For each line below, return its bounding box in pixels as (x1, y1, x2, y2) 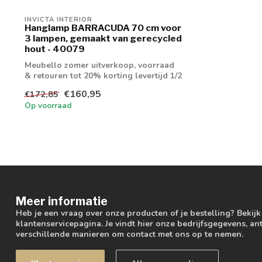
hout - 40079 (25, 43, 85, 54)
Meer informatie (16, 194, 108, 209)
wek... (25, 80, 46, 92)
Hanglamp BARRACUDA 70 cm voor (25, 22, 181, 33)
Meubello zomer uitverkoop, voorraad (25, 59, 174, 71)
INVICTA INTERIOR (25, 15, 92, 24)
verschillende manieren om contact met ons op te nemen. (16, 229, 243, 240)
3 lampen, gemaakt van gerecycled (25, 32, 182, 44)
